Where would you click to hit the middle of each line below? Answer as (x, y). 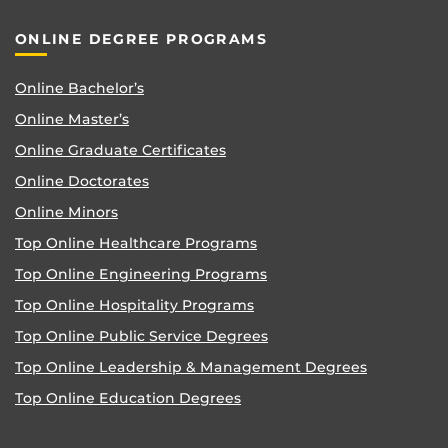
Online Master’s (72, 118)
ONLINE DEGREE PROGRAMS (141, 39)
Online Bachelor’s (79, 87)
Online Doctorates (82, 180)
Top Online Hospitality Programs (134, 304)
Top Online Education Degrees (128, 397)
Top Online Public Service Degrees (141, 335)
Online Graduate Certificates (120, 149)
